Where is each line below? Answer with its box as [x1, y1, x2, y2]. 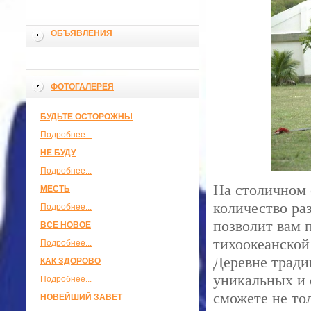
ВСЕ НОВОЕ [40, 220, 91, 230]
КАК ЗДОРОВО [40, 256, 101, 266]
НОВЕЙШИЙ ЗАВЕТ [40, 292, 122, 302]
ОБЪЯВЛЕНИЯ [51, 28, 112, 38]
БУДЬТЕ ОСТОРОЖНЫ [40, 112, 133, 121]
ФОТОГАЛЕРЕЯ [51, 82, 114, 92]
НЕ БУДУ [40, 148, 76, 158]
